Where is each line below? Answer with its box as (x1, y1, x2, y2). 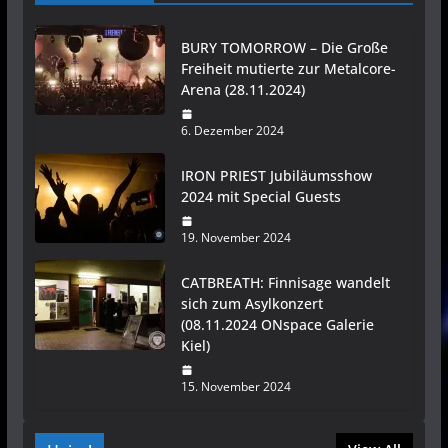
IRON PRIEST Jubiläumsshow (180, 166, 372, 186)
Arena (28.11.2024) (180, 80, 305, 100)
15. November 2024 (180, 378, 291, 396)
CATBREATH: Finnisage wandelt (180, 273, 390, 293)
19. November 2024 (180, 229, 291, 247)
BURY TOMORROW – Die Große (180, 38, 388, 58)
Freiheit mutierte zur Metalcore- (180, 59, 396, 79)
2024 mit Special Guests (180, 187, 341, 207)
